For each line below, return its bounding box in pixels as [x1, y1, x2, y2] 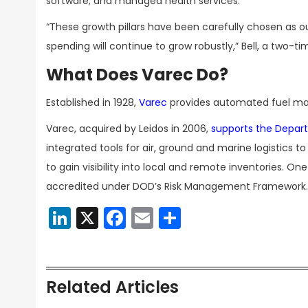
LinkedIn [71, 202, 156, 233]
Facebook [126, 202, 230, 233]
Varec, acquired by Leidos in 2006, [46, 122, 211, 135]
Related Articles [46, 276, 179, 298]
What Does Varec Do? [46, 63, 228, 86]
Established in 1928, [46, 96, 139, 109]
